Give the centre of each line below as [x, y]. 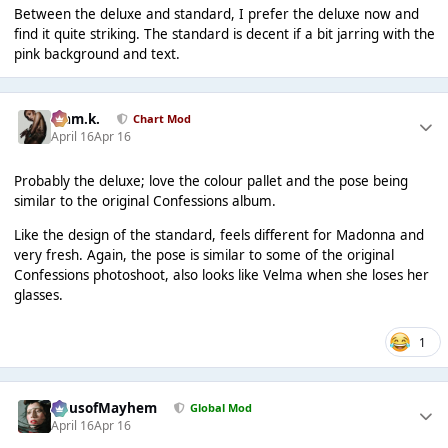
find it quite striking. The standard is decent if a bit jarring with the [224, 33]
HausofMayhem [104, 407]
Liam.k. [76, 118]
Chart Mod [161, 118]
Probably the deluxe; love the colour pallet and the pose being [210, 181]
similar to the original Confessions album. [144, 201]
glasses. [38, 294]
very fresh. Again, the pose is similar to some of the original [203, 254]
